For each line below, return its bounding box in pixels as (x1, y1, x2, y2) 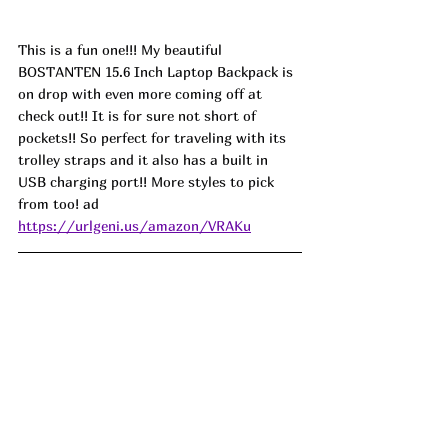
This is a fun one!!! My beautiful (18, 41, 226, 59)
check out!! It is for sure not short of (18, 107, 260, 125)
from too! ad (18, 195, 99, 213)
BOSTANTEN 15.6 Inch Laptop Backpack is (18, 63, 297, 81)
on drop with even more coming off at (18, 85, 266, 103)
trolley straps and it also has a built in (18, 151, 272, 169)
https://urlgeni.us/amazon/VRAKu (18, 217, 251, 235)
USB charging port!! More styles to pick (18, 173, 278, 191)
